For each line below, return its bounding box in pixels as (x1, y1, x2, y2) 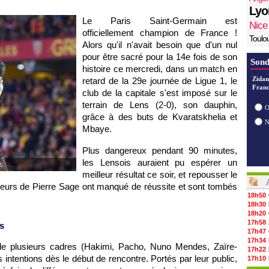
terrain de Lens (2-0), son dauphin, (82, 100, 237, 110)
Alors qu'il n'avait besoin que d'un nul (82, 40, 237, 50)
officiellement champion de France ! (82, 28, 237, 38)
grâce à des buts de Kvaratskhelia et (82, 112, 237, 122)
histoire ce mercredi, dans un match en (82, 64, 237, 74)
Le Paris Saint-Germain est (82, 16, 237, 26)
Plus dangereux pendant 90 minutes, (82, 145, 237, 156)
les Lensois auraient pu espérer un (82, 157, 237, 168)
